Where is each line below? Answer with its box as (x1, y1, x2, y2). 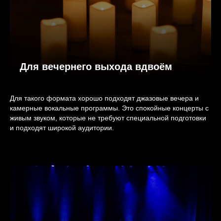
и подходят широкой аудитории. (10, 124, 114, 132)
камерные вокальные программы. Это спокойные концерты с (10, 104, 209, 112)
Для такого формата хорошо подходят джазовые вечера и (10, 94, 199, 103)
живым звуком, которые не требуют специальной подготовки (10, 114, 206, 122)
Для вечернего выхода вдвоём (20, 61, 172, 73)
